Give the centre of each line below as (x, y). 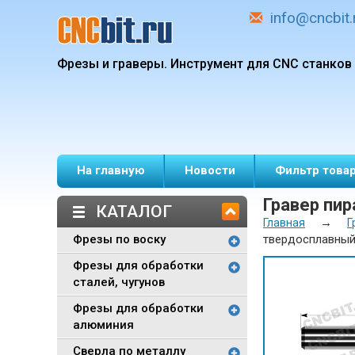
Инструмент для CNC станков (261, 64)
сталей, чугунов (119, 282)
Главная (284, 223)
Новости (210, 170)
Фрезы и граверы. (112, 64)
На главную (111, 170)
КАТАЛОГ (134, 212)
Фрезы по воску (119, 239)
